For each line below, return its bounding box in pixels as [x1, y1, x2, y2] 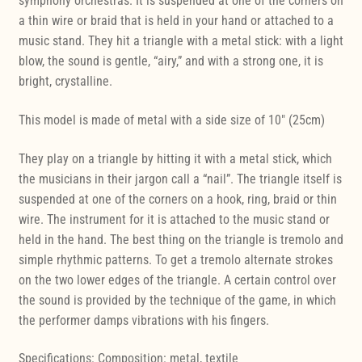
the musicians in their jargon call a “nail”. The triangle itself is [18, 170, 342, 187]
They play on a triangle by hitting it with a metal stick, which [18, 150, 332, 166]
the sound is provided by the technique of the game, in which [18, 292, 336, 308]
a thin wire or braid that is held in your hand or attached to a [18, 13, 334, 29]
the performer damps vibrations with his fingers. [18, 312, 269, 328]
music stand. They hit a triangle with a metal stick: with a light [18, 33, 343, 49]
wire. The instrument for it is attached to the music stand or [18, 211, 330, 227]
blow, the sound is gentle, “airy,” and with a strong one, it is [18, 53, 323, 69]
